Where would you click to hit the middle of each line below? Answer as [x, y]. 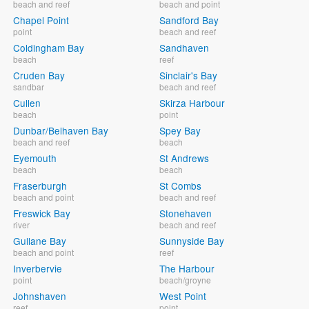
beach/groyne [186, 279]
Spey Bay [180, 130]
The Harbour [187, 268]
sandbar [29, 86]
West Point [183, 296]
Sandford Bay [189, 20]
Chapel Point [41, 20]
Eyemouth [35, 158]
